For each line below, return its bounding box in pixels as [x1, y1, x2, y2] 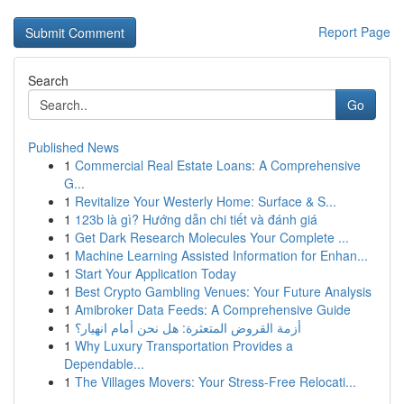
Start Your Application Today [75, 264, 236, 282]
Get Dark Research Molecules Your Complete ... [75, 228, 349, 246]
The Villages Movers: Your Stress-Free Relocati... [75, 372, 356, 390]
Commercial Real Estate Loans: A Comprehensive [75, 156, 361, 174]
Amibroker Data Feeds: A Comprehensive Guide [75, 300, 351, 318]
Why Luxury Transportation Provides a [75, 336, 293, 354]
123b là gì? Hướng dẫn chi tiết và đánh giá [75, 210, 317, 228]
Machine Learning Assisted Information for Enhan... [75, 246, 368, 264]
